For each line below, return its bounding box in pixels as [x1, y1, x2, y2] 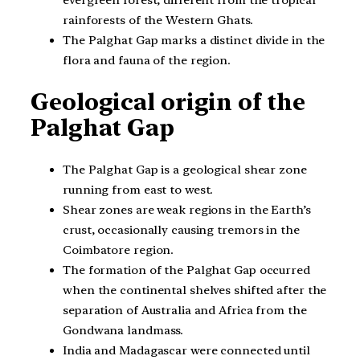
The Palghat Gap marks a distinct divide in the [63, 32, 325, 47]
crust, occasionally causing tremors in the [63, 223, 300, 238]
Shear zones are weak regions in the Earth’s [63, 202, 311, 218]
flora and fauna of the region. [63, 52, 231, 67]
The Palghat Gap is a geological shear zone [63, 162, 307, 178]
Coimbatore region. [63, 243, 174, 258]
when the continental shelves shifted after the [63, 283, 327, 298]
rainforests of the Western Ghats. [63, 12, 253, 27]
